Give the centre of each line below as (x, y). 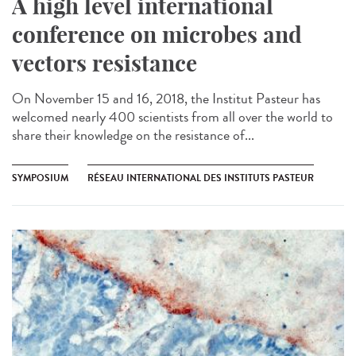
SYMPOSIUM (40, 178)
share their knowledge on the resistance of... (133, 135)
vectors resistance (104, 63)
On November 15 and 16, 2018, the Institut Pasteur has (166, 98)
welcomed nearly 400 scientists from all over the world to (172, 116)
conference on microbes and (157, 34)
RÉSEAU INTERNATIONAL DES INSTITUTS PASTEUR (201, 178)
